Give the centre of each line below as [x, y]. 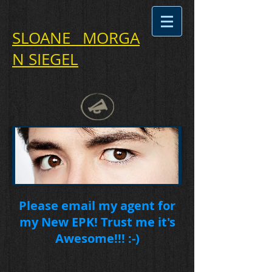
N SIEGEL [45, 59]
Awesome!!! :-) [97, 238]
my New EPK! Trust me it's [97, 222]
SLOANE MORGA [76, 38]
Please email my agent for [97, 206]
